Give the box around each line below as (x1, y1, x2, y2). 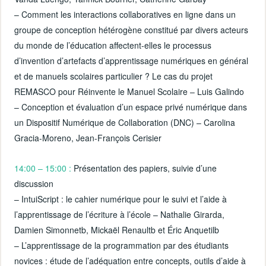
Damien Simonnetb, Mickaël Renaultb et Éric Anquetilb (14, 224, 220, 236)
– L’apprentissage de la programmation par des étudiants (14, 239, 229, 252)
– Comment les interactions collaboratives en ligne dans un (14, 8, 236, 20)
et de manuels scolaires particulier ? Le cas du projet (14, 69, 213, 82)
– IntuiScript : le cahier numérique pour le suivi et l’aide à (14, 193, 227, 205)
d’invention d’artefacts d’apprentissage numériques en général (14, 54, 249, 66)
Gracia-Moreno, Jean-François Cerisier (14, 131, 162, 144)
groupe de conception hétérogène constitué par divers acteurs (14, 23, 249, 36)
